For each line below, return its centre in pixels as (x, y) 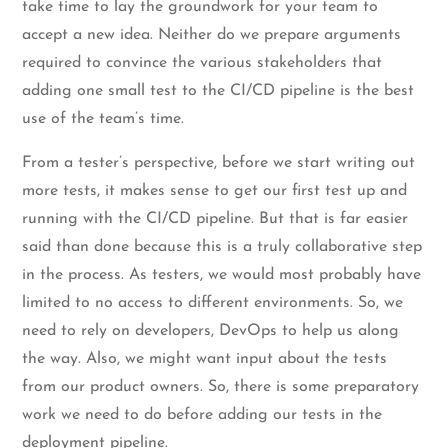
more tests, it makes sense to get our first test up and (215, 190)
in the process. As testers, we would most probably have (222, 274)
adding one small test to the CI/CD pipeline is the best (218, 90)
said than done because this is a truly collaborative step (222, 246)
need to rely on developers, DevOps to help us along (211, 330)
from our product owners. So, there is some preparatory (221, 386)
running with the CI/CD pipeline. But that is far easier (215, 218)
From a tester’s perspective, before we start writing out (219, 162)
